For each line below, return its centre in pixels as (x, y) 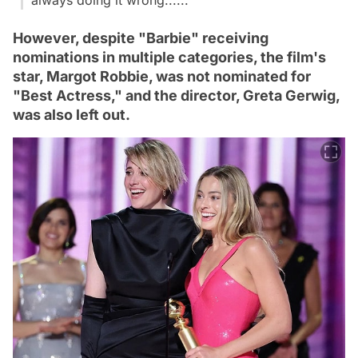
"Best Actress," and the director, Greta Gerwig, (176, 95)
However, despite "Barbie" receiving (141, 38)
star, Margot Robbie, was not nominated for (162, 76)
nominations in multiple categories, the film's (169, 57)
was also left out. (72, 114)
